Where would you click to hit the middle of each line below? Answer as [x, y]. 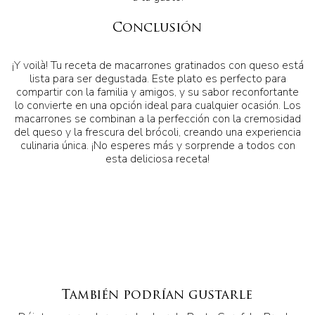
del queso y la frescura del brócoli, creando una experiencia [157, 133]
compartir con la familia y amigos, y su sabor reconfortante [157, 92]
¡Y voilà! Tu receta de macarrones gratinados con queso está [157, 66]
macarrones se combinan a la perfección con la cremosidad [157, 119]
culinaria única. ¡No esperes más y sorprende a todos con [157, 146]
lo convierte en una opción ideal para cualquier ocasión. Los [157, 106]
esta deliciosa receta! [157, 159]
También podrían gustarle [157, 295]
